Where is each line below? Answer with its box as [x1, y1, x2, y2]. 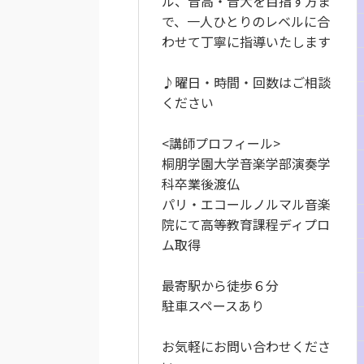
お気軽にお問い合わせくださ [162, 336, 331, 356]
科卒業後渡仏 [162, 174, 240, 193]
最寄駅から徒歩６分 [162, 275, 279, 295]
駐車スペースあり [162, 296, 264, 315]
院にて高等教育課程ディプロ [162, 214, 330, 234]
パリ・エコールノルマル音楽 [162, 194, 331, 214]
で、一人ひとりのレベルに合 [162, 11, 330, 31]
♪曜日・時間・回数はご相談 [162, 72, 331, 92]
